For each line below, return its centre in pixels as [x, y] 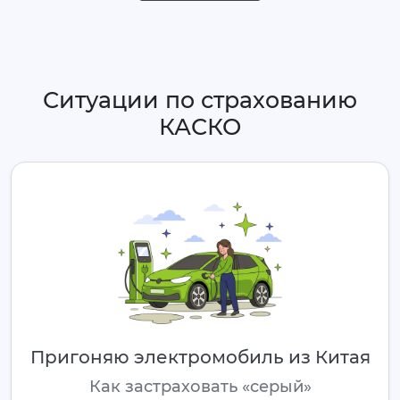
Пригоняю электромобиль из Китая [200, 357]
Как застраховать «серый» [200, 386]
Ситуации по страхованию [200, 100]
